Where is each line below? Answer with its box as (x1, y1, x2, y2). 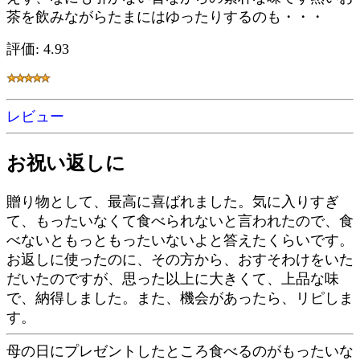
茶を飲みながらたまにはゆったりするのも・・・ (6, 9, 325, 25)
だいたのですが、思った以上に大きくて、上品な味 (6, 270, 339, 287)
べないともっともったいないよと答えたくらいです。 (6, 231, 354, 248)
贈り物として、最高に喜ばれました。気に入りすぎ (6, 193, 339, 210)
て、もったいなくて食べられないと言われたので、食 (6, 212, 354, 229)
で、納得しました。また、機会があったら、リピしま (6, 289, 354, 306)
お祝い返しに (6, 152, 125, 174)
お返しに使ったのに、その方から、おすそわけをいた (6, 251, 354, 268)
